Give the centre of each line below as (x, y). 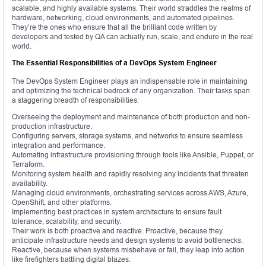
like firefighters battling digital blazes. (71, 259)
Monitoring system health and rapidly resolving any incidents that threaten (130, 174)
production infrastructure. (52, 126)
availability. (30, 183)
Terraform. (28, 164)
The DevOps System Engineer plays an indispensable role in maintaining (130, 81)
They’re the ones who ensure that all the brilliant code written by (114, 27)
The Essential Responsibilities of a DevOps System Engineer (114, 63)
